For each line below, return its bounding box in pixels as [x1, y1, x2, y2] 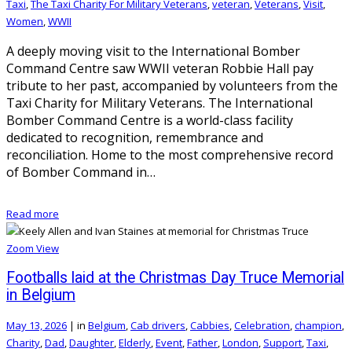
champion [295, 318, 342, 333]
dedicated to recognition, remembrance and [6, 128, 263, 146]
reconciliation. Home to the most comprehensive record [6, 145, 333, 163]
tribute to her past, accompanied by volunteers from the [6, 76, 338, 94]
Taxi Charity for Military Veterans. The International [6, 93, 313, 112]
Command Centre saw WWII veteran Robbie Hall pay [6, 59, 313, 77]
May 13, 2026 [6, 318, 67, 333]
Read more [6, 206, 59, 221]
